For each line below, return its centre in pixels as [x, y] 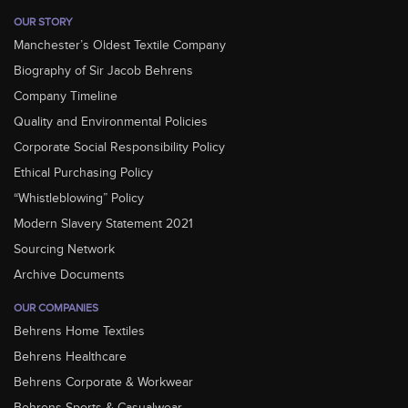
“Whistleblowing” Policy [79, 199]
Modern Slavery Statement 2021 [103, 224]
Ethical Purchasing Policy [83, 173]
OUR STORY [43, 22]
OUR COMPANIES [56, 308]
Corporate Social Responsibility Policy [119, 148]
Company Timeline [66, 97]
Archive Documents [69, 275]
